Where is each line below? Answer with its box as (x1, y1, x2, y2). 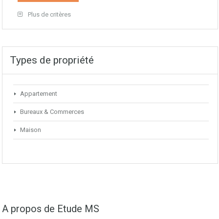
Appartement (20, 89, 57, 97)
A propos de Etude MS (2, 202, 99, 215)
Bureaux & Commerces (20, 108, 84, 115)
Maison (20, 126, 41, 133)
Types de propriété (10, 54, 94, 66)
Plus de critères (26, 10, 71, 18)
